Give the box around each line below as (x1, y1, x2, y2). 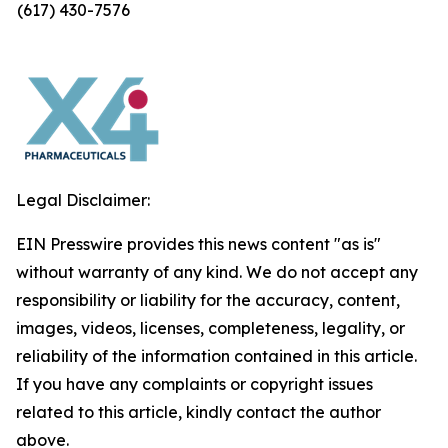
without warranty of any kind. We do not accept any (16, 262, 418, 282)
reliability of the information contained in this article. (16, 346, 417, 366)
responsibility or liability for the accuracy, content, (16, 290, 400, 310)
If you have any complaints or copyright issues (16, 374, 373, 394)
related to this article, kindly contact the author (16, 402, 381, 422)
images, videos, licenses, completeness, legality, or (16, 318, 405, 338)
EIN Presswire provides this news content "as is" (16, 234, 381, 254)
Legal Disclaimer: (16, 190, 150, 210)
